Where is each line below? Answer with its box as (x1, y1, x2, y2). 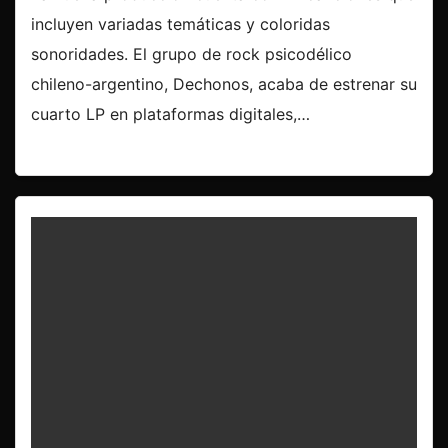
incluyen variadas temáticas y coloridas (31, 14, 330, 35)
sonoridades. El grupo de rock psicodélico (31, 44, 352, 65)
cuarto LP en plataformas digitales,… (31, 104, 310, 125)
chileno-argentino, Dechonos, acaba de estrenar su (31, 74, 417, 95)
